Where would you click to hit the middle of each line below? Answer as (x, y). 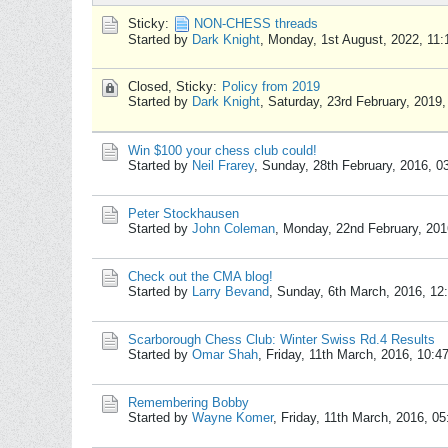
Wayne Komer (232, 417)
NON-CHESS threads (256, 23)
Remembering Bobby (188, 402)
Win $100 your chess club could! (222, 150)
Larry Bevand (230, 291)
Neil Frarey (223, 165)
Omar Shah (225, 354)
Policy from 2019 (271, 86)
